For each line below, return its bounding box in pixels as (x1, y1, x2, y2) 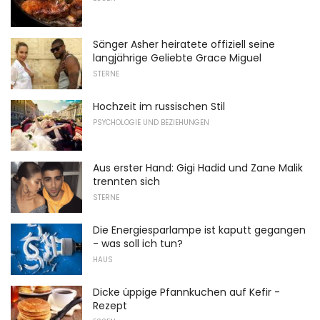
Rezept (93, 298, 127, 313)
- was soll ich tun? (93, 236, 183, 251)
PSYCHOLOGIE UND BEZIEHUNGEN (93, 116, 209, 128)
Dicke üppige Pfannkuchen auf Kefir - (93, 284, 280, 299)
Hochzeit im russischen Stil (93, 99, 225, 114)
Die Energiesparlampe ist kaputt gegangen (93, 222, 306, 237)
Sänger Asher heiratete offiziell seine (93, 36, 275, 51)
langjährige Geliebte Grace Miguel (93, 50, 261, 65)
